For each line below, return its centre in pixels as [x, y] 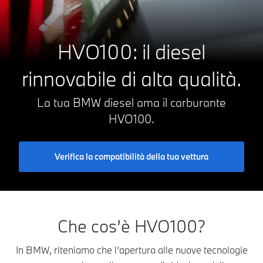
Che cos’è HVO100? [131, 226]
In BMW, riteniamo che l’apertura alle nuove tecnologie [131, 249]
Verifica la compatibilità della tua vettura [131, 156]
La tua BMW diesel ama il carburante [131, 102]
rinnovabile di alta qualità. [131, 78]
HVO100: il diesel [131, 51]
